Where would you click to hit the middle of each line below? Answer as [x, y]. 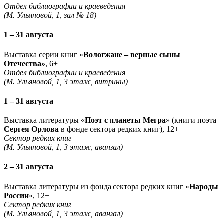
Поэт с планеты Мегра [125, 120]
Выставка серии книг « [44, 54]
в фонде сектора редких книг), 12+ [119, 129]
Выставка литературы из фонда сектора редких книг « [97, 186]
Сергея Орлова [31, 129]
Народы [204, 186]
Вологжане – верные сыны [132, 54]
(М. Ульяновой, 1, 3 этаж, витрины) [66, 81]
